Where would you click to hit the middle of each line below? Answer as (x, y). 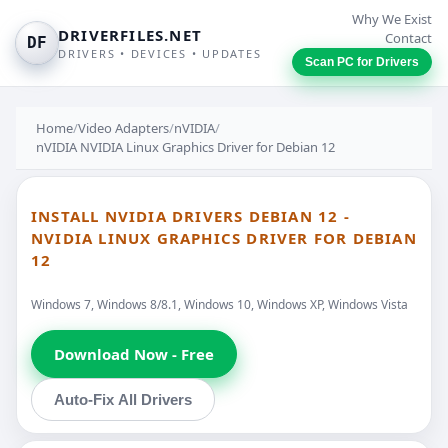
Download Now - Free (134, 353)
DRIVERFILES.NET (130, 35)
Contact (408, 38)
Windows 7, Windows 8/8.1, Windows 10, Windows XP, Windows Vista (219, 304)
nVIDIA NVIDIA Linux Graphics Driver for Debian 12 (185, 147)
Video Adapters (123, 128)
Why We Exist (392, 19)
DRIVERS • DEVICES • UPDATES (160, 53)
